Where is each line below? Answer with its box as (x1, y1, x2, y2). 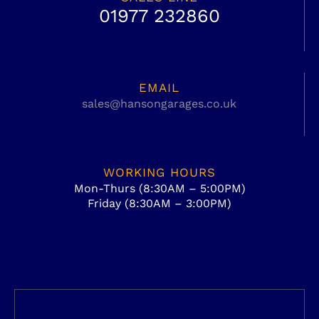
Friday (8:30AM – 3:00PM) (88, 197, 231, 211)
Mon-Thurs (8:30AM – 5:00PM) (73, 182, 246, 196)
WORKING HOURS (103, 165, 216, 180)
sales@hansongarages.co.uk (82, 97, 236, 111)
